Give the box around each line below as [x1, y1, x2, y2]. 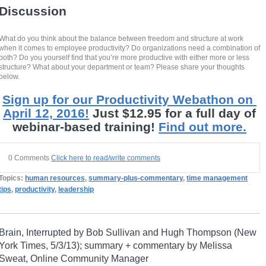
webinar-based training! [12, 120, 159, 134]
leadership [58, 185, 94, 194]
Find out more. [159, 120, 247, 134]
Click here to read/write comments [51, 154, 161, 162]
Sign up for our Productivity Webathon [2, 93, 238, 107]
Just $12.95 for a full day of [89, 106, 256, 121]
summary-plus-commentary [88, 174, 183, 183]
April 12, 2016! [3, 106, 90, 121]
